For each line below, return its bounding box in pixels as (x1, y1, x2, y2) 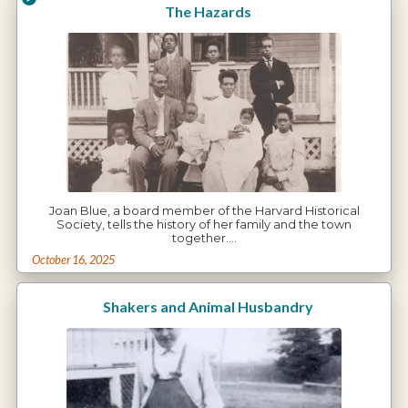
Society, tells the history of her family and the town (56, 217, 352, 231)
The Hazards (164, 2, 251, 20)
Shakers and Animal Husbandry (102, 297, 313, 315)
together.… (171, 230, 237, 245)
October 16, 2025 (31, 251, 115, 267)
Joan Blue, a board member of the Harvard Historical (48, 203, 360, 218)
